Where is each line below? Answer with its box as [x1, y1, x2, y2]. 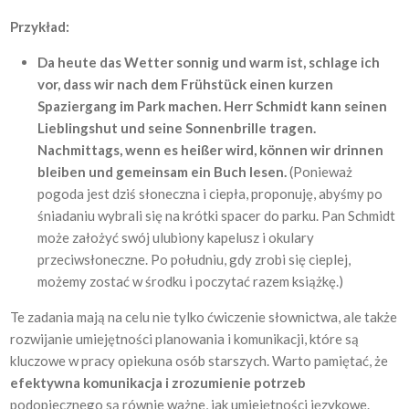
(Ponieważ [289, 163, 353, 180]
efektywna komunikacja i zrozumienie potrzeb [10, 374, 307, 391]
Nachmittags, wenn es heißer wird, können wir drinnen [37, 142, 384, 158]
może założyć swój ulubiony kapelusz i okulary [37, 229, 315, 246]
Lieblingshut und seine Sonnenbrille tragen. [37, 120, 317, 136]
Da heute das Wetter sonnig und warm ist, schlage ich [37, 54, 381, 70]
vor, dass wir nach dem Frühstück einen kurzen [37, 76, 334, 92]
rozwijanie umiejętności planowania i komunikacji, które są [10, 330, 360, 347]
